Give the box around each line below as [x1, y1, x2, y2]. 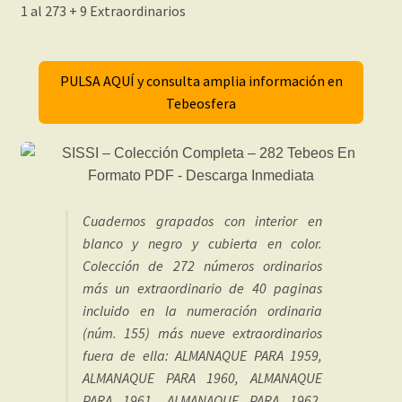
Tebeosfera [166, 93, 236, 112]
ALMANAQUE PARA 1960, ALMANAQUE [82, 368, 323, 387]
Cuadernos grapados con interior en [82, 211, 323, 230]
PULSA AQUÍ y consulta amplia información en [59, 71, 343, 90]
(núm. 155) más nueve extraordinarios [82, 323, 323, 342]
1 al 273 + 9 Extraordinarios [20, 2, 186, 21]
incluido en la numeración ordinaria [82, 301, 323, 319]
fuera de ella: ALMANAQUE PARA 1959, [82, 345, 323, 364]
